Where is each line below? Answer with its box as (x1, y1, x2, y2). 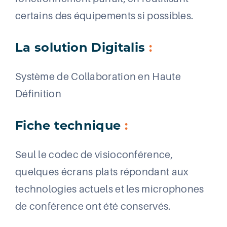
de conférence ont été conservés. (15, 201, 171, 212)
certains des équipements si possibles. (15, 10, 194, 22)
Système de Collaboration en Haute (15, 71, 181, 83)
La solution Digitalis (15, 43, 149, 55)
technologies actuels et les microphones (15, 183, 204, 195)
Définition (15, 88, 61, 100)
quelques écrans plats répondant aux (15, 166, 189, 178)
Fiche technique (15, 121, 125, 133)
